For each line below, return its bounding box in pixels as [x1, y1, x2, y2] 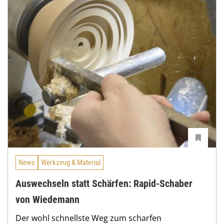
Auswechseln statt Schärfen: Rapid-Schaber [15, 177, 192, 190]
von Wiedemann [15, 193, 79, 206]
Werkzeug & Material [41, 157, 100, 167]
